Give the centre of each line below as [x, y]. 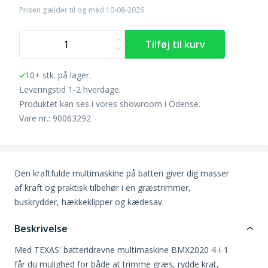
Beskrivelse [41, 228]
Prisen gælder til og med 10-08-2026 [82, 10]
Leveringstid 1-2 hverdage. [70, 89]
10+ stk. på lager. [58, 75]
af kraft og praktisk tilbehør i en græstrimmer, [103, 187]
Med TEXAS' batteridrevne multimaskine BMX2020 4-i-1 [121, 249]
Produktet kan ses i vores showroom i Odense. [110, 103]
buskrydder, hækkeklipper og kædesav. [89, 202]
